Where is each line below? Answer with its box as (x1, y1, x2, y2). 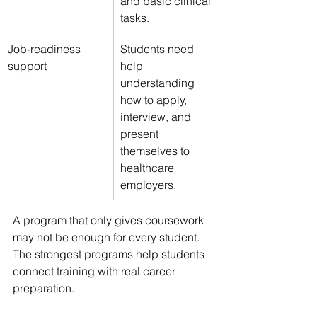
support (8, 58, 47, 73)
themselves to (120, 143, 192, 158)
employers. (120, 177, 176, 192)
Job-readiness (8, 41, 83, 56)
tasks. (120, 10, 149, 25)
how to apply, (120, 92, 190, 107)
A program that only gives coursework (13, 212, 207, 227)
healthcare (120, 160, 177, 175)
